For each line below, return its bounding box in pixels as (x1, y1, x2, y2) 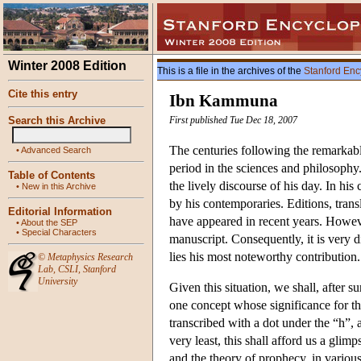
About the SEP (21, 218, 77, 227)
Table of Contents (8, 169, 95, 181)
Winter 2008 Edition (8, 59, 127, 73)
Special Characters (22, 227, 97, 237)
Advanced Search (21, 145, 91, 155)
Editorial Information (8, 205, 112, 218)
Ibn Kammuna (169, 91, 278, 111)
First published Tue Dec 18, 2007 (169, 114, 297, 127)
